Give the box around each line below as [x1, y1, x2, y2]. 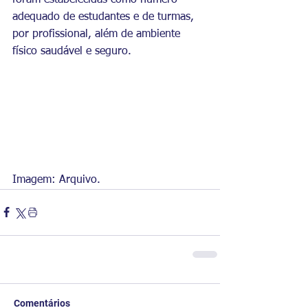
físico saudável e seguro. [12, 46, 131, 58]
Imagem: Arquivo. [12, 174, 100, 186]
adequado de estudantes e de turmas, [12, 12, 197, 23]
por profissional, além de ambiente [12, 29, 184, 41]
